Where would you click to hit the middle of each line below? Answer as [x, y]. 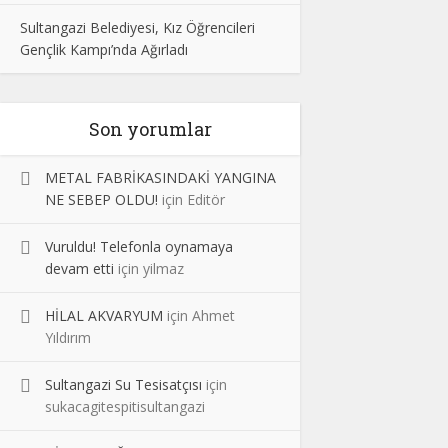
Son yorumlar [150, 128]
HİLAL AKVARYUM [104, 315]
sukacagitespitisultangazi [125, 406]
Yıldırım [68, 337]
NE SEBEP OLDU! [101, 199]
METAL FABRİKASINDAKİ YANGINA [160, 177]
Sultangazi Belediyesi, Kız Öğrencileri [137, 27]
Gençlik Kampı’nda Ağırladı [104, 49]
